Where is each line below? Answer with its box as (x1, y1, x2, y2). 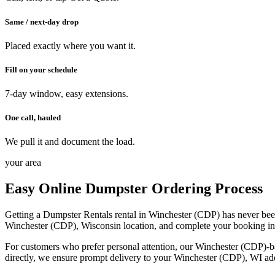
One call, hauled (5, 113, 61, 123)
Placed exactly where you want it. (5, 40, 136, 51)
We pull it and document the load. (5, 136, 135, 147)
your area (5, 157, 41, 168)
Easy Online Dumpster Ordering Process (5, 180, 263, 197)
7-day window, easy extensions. (5, 88, 128, 99)
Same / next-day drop (5, 17, 79, 26)
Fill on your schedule (5, 64, 77, 74)
